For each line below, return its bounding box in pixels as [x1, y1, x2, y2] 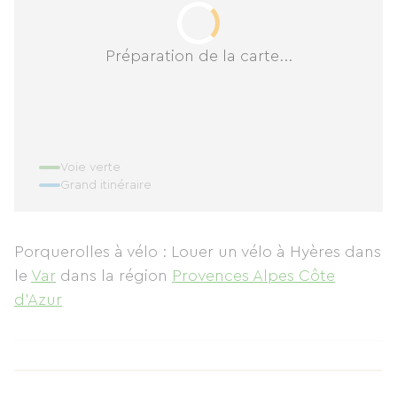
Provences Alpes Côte [172, 268, 335, 284]
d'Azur [14, 292, 62, 307]
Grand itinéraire [60, 179, 152, 191]
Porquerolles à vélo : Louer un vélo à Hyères [14, 244, 345, 260]
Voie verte [60, 161, 121, 174]
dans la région [60, 268, 172, 284]
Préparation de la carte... [105, 47, 292, 64]
